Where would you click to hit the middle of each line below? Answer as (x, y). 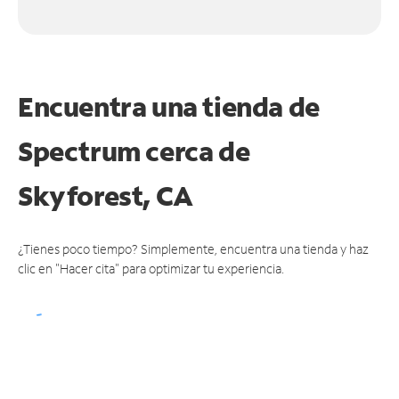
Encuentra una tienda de (169, 106)
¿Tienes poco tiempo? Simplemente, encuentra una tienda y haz (193, 248)
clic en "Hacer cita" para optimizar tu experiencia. (151, 268)
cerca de (198, 151)
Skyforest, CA (106, 195)
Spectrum (82, 151)
